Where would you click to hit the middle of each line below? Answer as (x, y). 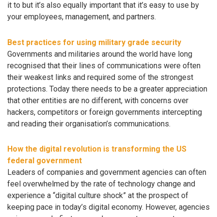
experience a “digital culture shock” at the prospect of (98, 196)
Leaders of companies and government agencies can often (107, 172)
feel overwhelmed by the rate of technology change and (101, 184)
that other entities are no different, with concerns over (98, 100)
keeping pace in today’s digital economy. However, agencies (108, 207)
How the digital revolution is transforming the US (97, 149)
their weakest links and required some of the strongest (100, 77)
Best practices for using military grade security (94, 42)
